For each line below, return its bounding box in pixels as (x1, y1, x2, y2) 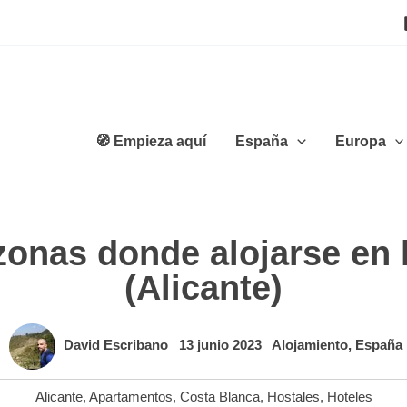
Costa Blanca (179, 389, 260, 404)
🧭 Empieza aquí (95, 133, 207, 149)
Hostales (266, 389, 320, 404)
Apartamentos (88, 389, 173, 404)
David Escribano (64, 337, 172, 353)
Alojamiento (272, 337, 348, 353)
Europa (334, 133, 386, 149)
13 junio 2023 (179, 337, 265, 353)
